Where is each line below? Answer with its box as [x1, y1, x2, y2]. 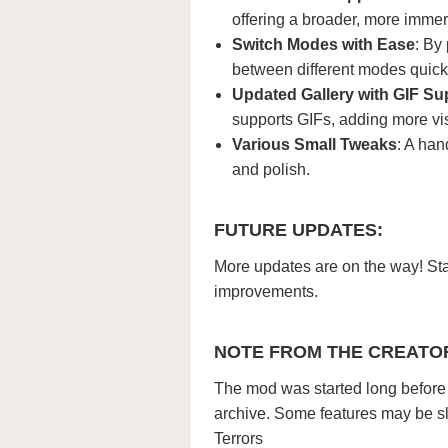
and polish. [232, 161, 310, 178]
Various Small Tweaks [232, 136, 397, 153]
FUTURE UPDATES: [214, 220, 383, 240]
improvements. [214, 283, 318, 300]
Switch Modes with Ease [232, 36, 415, 53]
